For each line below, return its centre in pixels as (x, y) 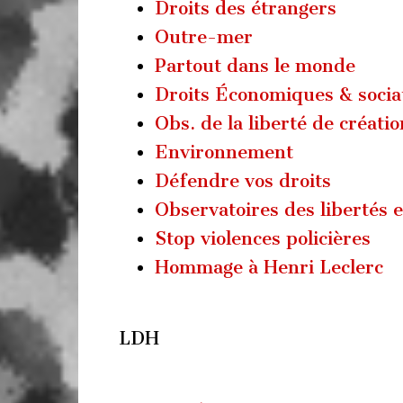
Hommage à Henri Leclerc (269, 267)
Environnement (224, 152)
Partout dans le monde (255, 65)
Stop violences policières (263, 238)
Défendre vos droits (243, 180)
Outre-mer (204, 36)
